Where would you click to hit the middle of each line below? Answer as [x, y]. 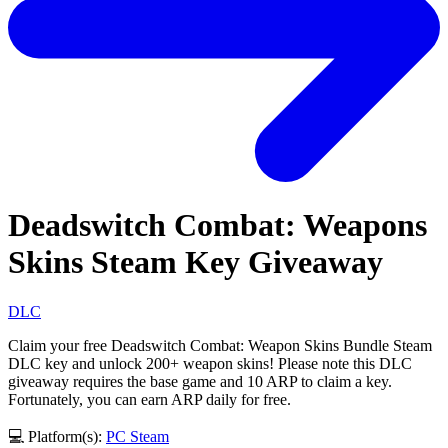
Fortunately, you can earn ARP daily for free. [149, 399]
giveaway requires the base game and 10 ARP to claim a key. [200, 381]
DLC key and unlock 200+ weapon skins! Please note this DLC [210, 363]
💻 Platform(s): [57, 436]
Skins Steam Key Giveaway [195, 262]
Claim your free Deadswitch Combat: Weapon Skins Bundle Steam [220, 345]
